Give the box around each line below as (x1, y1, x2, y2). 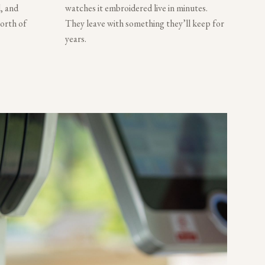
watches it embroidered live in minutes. (65, 1, 208, 14)
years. (65, 32, 86, 45)
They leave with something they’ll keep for (65, 17, 224, 30)
